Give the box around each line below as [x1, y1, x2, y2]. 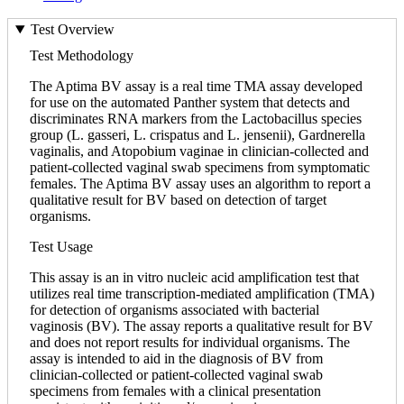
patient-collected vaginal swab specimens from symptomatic [30, 160, 370, 176]
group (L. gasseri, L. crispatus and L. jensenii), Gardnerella [30, 127, 365, 143]
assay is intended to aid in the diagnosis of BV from [30, 351, 323, 367]
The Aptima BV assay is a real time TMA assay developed [30, 78, 363, 95]
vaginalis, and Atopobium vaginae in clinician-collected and [30, 143, 369, 160]
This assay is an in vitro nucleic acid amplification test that [30, 270, 359, 286]
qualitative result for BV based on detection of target [30, 192, 326, 208]
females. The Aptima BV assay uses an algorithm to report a [30, 176, 371, 192]
